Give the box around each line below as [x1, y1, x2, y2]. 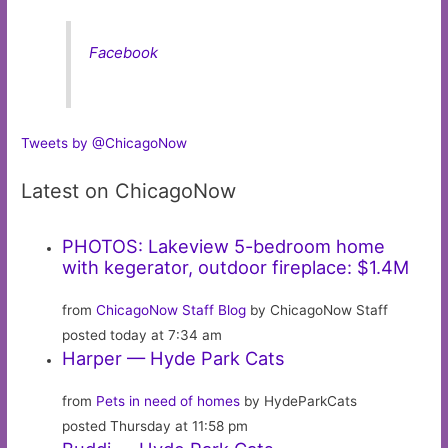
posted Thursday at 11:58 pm [62, 417, 249, 434]
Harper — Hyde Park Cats [62, 346, 286, 369]
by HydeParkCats [240, 392, 358, 409]
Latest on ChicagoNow [21, 178, 237, 203]
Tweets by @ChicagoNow [21, 134, 188, 151]
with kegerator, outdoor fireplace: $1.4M [62, 255, 410, 278]
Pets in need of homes [96, 392, 241, 409]
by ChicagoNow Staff [246, 301, 389, 318]
